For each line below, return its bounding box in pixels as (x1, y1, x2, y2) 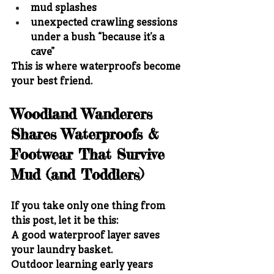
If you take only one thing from (11, 200, 168, 213)
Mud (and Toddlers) (11, 165, 144, 183)
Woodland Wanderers (11, 105, 158, 123)
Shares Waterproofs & (11, 125, 164, 143)
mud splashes (31, 2, 97, 15)
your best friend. (11, 75, 92, 88)
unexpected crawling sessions (31, 17, 180, 29)
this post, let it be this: (11, 215, 118, 228)
